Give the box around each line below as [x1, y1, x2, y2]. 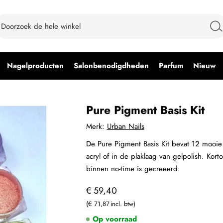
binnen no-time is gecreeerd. [86, 163, 183, 174]
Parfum [159, 60, 183, 71]
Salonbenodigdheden [74, 60, 149, 71]
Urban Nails [107, 121, 144, 132]
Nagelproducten [7, 60, 64, 71]
